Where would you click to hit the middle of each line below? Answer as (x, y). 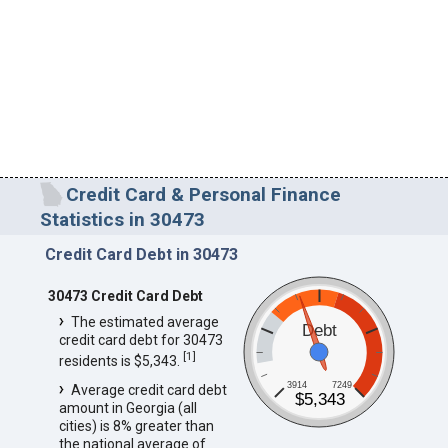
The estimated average (144, 321)
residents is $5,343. (120, 360)
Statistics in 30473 (123, 219)
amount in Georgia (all (127, 408)
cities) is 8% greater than (136, 426)
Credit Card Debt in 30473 (141, 254)
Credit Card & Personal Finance (203, 194)
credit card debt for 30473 (140, 339)
